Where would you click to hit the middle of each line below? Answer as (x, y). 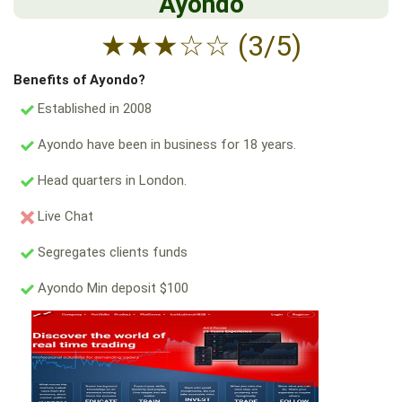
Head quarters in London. (110, 180)
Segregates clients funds (111, 252)
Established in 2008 (93, 109)
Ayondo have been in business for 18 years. (165, 144)
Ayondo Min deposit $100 (111, 288)
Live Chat (64, 216)
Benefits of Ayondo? (79, 80)
